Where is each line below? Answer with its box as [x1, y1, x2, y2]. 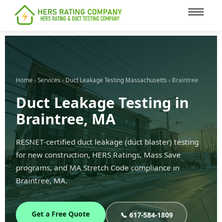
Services [38, 76, 60, 84]
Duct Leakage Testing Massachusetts [65, 76, 167, 84]
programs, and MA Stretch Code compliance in [16, 163, 179, 173]
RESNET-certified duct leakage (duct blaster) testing [16, 137, 199, 147]
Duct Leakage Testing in [16, 93, 189, 113]
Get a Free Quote [32, 209, 90, 219]
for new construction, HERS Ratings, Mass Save [16, 150, 181, 160]
